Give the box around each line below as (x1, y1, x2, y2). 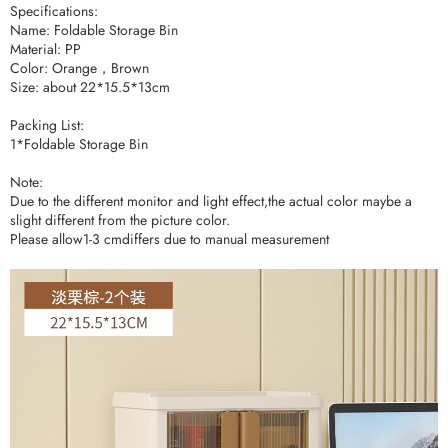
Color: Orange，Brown (10, 57, 149, 78)
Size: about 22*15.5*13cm (10, 76, 170, 97)
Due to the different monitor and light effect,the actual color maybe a (10, 190, 412, 211)
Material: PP (10, 38, 81, 59)
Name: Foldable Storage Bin (10, 19, 178, 40)
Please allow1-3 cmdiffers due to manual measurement (10, 228, 329, 249)
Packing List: (10, 114, 84, 135)
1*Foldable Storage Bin (10, 133, 148, 154)
